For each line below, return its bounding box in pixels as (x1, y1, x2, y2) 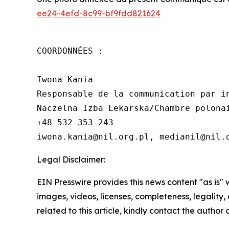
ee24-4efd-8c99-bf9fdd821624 (37, 8, 161, 18)
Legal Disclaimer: (37, 154, 105, 165)
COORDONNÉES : (37, 45, 103, 56)
